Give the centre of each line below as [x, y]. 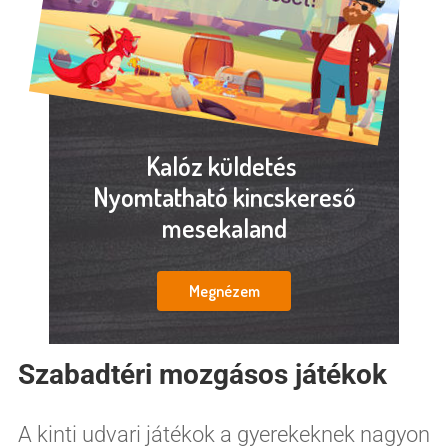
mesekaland [224, 227]
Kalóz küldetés [224, 165]
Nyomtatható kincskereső [224, 196]
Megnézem [224, 291]
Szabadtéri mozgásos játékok [202, 374]
